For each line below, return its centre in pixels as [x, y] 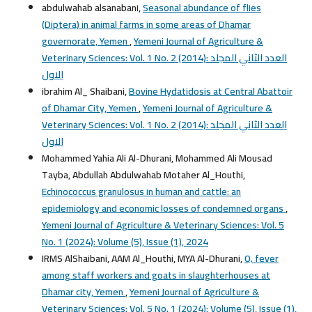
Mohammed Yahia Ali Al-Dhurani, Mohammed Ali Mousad [157, 158]
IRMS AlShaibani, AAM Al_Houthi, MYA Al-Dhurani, [143, 258]
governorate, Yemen [85, 41]
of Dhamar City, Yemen [90, 108]
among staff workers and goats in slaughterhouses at [156, 275]
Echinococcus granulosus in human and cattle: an [141, 191]
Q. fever [261, 258]
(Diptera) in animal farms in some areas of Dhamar [146, 24]
